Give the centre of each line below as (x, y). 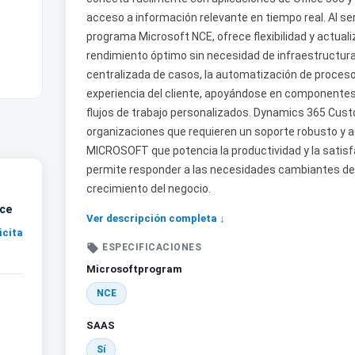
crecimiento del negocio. (149, 189)
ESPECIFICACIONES (152, 247)
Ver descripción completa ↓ (156, 218)
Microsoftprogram (134, 269)
